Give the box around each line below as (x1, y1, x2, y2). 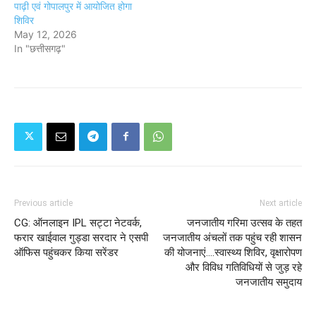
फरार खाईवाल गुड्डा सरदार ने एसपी (14, 231, 148, 244)
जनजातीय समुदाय (236, 275, 302, 288)
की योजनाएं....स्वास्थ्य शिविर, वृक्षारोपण (164, 245, 302, 259)
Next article (260, 197, 302, 208)
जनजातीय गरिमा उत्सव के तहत (187, 216, 302, 229)
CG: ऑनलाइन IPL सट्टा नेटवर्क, (14, 216, 142, 229)
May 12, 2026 (14, 28, 77, 40)
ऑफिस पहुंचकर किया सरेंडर (14, 245, 119, 259)
